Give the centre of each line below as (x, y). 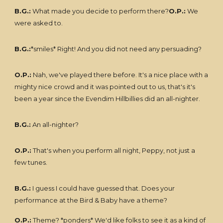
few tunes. (31, 162)
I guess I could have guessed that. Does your (103, 188)
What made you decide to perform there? (100, 11)
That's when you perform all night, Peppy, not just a (113, 150)
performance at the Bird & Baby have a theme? (91, 200)
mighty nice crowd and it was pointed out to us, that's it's (105, 87)
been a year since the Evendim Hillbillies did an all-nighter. (108, 99)
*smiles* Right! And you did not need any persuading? (116, 49)
